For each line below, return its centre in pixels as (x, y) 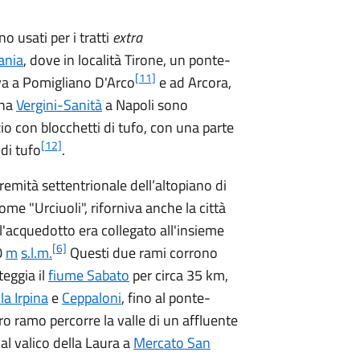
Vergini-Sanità (59, 105)
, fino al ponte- (166, 298)
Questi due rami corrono (142, 253)
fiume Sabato (89, 275)
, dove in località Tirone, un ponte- (127, 60)
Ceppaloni (92, 298)
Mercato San (172, 343)
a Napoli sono (145, 105)
